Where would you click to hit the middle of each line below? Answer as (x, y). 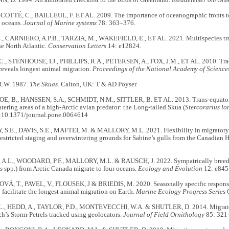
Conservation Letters (77, 46)
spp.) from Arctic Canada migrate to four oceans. (70, 169)
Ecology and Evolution (170, 169)
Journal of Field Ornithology (164, 215)
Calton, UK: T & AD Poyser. (98, 85)
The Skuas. (44, 85)
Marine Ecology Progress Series (180, 192)
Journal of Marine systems (61, 23)
